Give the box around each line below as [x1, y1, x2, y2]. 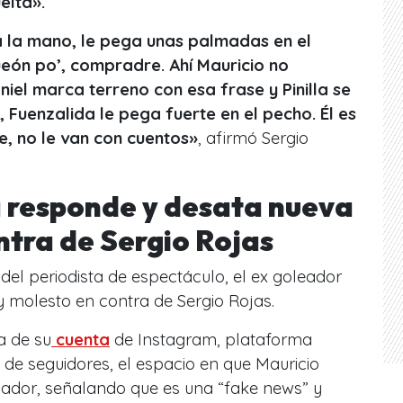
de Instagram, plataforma [110, 328, 312, 350]
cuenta [51, 328, 110, 350]
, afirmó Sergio [198, 127, 309, 148]
